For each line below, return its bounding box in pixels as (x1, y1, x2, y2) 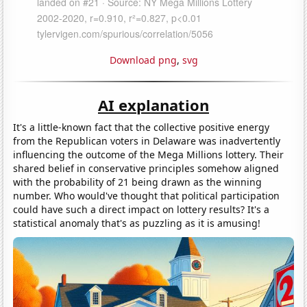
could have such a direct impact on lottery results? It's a (13, 202, 270, 216)
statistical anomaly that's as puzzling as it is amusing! (13, 216, 261, 230)
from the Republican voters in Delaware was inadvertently (13, 134, 281, 147)
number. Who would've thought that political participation (13, 188, 280, 202)
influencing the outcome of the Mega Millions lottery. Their (13, 147, 284, 161)
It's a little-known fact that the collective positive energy (13, 120, 270, 134)
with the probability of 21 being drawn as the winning (13, 175, 262, 188)
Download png (109, 53, 177, 66)
